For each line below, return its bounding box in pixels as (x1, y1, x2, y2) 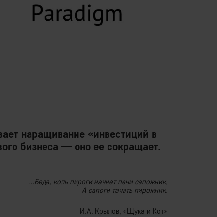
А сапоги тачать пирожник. (82, 186, 168, 195)
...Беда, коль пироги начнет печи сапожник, (29, 177, 168, 186)
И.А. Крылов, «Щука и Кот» (80, 206, 168, 216)
